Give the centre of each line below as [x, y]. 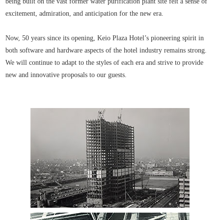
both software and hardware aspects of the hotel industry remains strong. [106, 50]
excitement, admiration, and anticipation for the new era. [85, 13]
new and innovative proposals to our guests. [66, 75]
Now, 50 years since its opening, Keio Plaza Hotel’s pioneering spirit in [105, 38]
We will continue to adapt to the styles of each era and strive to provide [105, 62]
